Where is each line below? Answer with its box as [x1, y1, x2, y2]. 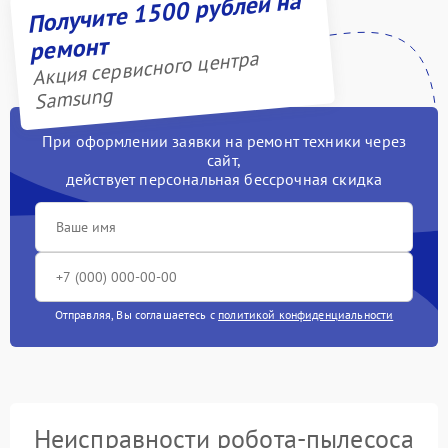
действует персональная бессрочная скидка [65, 169, 383, 189]
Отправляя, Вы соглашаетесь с [54, 307, 219, 322]
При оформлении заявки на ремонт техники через [41, 131, 407, 151]
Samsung [32, 82, 114, 116]
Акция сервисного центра [30, 45, 260, 92]
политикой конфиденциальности [218, 307, 394, 322]
